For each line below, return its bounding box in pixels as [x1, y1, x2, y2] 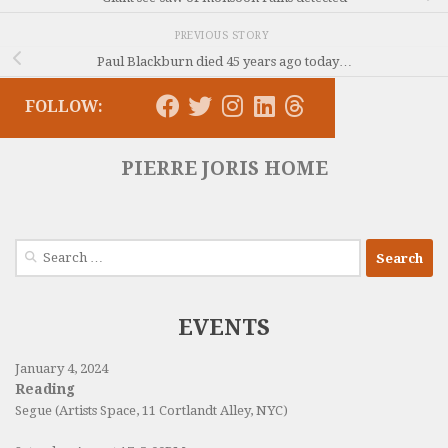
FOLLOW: [25, 97, 103, 117]
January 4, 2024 [15, 361, 108, 377]
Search [14, 241, 56, 257]
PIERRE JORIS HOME [120, 157, 328, 181]
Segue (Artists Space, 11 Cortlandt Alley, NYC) [15, 403, 288, 419]
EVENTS [178, 315, 270, 341]
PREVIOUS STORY [175, 28, 273, 42]
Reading [15, 381, 75, 398]
